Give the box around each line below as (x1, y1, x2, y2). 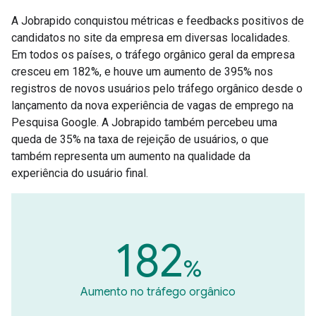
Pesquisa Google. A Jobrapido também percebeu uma (11, 116, 277, 129)
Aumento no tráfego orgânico (80, 285, 236, 299)
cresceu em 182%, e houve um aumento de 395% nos (11, 65, 273, 78)
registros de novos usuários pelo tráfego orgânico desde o (11, 82, 303, 95)
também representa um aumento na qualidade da (11, 150, 250, 163)
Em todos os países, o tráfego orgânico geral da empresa (11, 48, 295, 61)
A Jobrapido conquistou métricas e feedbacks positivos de (11, 14, 304, 28)
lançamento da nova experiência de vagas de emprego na (11, 99, 293, 112)
